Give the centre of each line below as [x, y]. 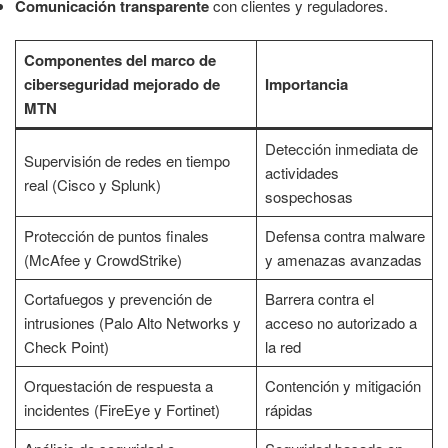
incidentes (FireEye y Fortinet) [121, 410]
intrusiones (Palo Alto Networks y [132, 323]
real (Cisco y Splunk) [92, 185]
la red [282, 347]
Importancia [306, 84]
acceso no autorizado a [340, 323]
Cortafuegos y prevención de [117, 299]
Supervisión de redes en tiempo [126, 161]
